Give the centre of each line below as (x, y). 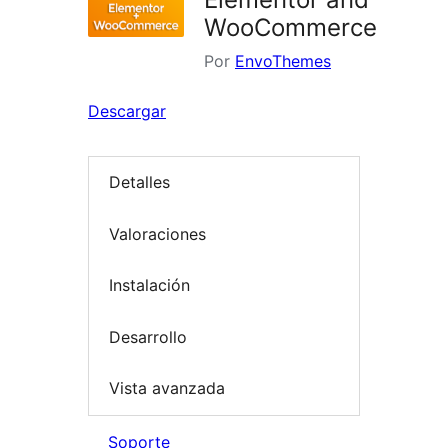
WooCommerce (290, 27)
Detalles (139, 182)
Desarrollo (148, 336)
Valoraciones (157, 233)
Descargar (127, 111)
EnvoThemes (283, 61)
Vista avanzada (167, 388)
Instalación (149, 285)
